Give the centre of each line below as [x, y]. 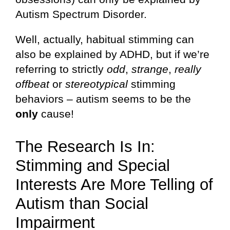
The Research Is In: [85, 146]
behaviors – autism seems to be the [103, 99]
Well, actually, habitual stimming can [105, 39]
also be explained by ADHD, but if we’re [112, 54]
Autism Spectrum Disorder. [81, 14]
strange [150, 69]
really [188, 69]
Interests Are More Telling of [114, 184]
